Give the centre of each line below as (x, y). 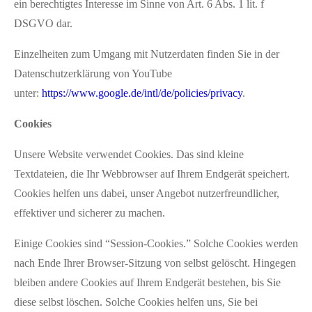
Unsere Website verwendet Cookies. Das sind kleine (129, 154)
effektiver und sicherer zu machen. (89, 212)
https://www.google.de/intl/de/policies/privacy (142, 93)
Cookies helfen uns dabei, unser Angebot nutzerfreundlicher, (147, 193)
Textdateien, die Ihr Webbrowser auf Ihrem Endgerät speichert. (152, 173)
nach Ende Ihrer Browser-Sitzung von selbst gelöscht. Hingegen (155, 263)
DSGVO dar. (43, 23)
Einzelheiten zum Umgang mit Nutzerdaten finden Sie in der (147, 54)
